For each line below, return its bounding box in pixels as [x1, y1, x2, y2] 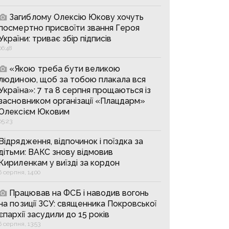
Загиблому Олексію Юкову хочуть [9, 12, 144, 22]
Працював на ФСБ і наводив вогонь [9, 188, 149, 198]
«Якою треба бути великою [9, 64, 120, 74]
